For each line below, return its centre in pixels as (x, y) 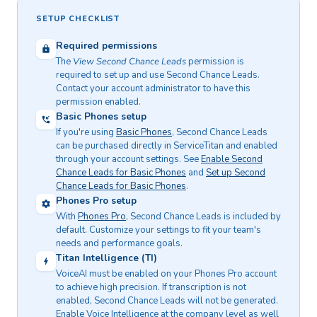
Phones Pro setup (96, 201)
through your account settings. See (128, 160)
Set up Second (236, 173)
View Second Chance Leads (129, 62)
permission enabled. (98, 102)
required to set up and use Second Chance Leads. (158, 75)
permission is (215, 62)
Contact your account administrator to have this (153, 89)
